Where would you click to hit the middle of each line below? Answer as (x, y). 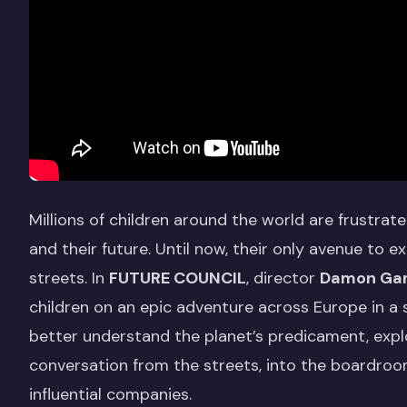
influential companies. (110, 394)
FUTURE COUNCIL (178, 278)
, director (283, 278)
